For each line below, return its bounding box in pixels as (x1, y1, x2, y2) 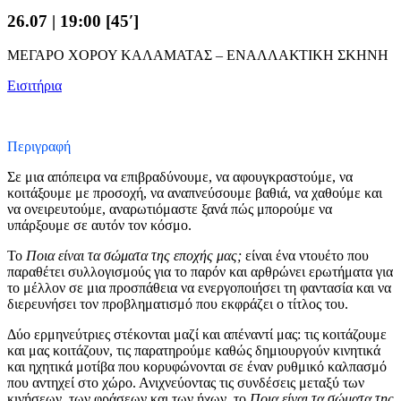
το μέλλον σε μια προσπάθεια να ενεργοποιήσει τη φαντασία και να (7, 280, 391, 296)
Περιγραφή (7, 139, 71, 155)
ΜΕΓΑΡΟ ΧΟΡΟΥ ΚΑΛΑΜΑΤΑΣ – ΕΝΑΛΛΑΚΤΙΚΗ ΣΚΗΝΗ (7, 47, 388, 64)
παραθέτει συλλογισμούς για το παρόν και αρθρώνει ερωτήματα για (7, 264, 393, 280)
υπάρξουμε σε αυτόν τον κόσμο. (7, 218, 192, 234)
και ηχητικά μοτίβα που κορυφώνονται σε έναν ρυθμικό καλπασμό (7, 359, 387, 375)
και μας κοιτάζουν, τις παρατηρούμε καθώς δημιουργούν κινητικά (7, 343, 380, 359)
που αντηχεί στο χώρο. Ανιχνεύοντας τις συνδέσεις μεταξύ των (7, 375, 364, 391)
